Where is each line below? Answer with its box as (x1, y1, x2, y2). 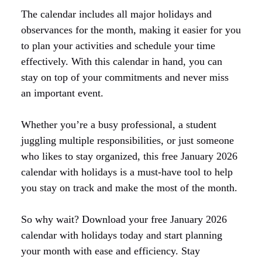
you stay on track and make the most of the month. (21, 181, 237, 194)
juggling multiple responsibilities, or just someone (21, 134, 234, 146)
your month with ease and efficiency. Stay (21, 244, 200, 257)
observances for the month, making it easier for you (21, 23, 241, 36)
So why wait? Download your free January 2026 (21, 213, 227, 225)
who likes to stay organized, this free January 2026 (21, 150, 237, 162)
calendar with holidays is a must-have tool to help (21, 166, 233, 178)
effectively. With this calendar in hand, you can (21, 55, 222, 67)
